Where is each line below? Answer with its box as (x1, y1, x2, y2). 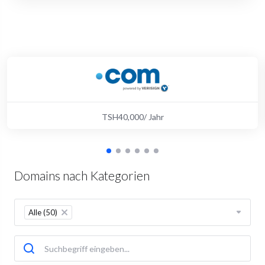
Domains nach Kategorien (14, 168, 150, 183)
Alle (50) (28, 208, 57, 217)
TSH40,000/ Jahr (101, 111, 164, 122)
